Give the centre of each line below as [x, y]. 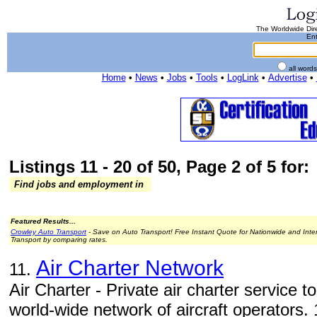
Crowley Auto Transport [48, 232]
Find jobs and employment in [79, 184]
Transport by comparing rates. [59, 240]
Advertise [287, 77]
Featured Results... [43, 221]
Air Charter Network [130, 268]
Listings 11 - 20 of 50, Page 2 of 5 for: [159, 167]
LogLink [243, 77]
